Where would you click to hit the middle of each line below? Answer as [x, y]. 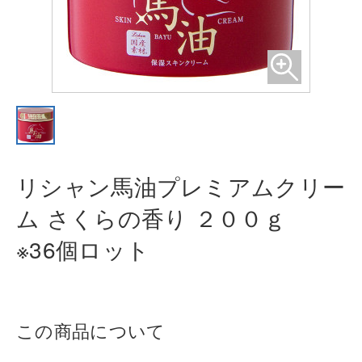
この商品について [91, 330]
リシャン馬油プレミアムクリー [181, 186]
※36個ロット [83, 249]
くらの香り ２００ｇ [189, 217]
